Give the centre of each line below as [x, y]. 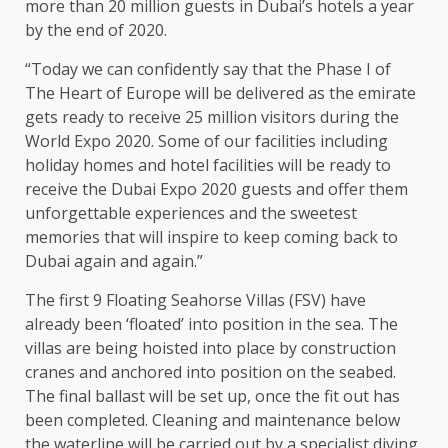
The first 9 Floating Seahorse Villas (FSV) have [195, 299]
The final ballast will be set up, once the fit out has [212, 395]
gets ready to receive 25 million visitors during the [212, 116]
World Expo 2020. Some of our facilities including [206, 140]
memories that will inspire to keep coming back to [211, 236]
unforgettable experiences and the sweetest [191, 212]
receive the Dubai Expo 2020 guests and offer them [216, 188]
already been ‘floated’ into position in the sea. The [211, 323]
